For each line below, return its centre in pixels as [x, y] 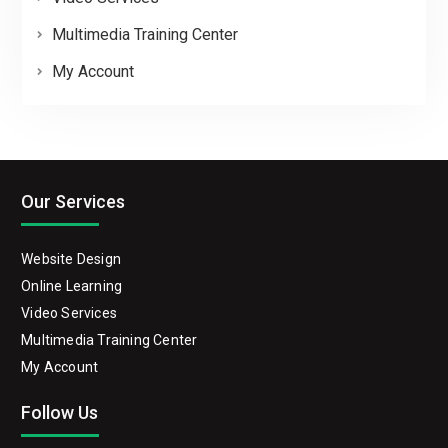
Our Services [73, 201]
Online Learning [72, 286]
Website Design [71, 259]
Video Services [69, 313]
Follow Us [60, 412]
